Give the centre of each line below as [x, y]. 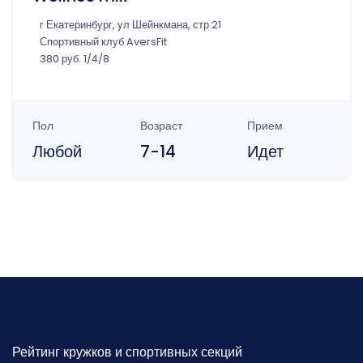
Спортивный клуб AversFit [103, 42]
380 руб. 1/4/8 [75, 59]
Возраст [161, 126]
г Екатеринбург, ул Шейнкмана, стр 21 [130, 25]
